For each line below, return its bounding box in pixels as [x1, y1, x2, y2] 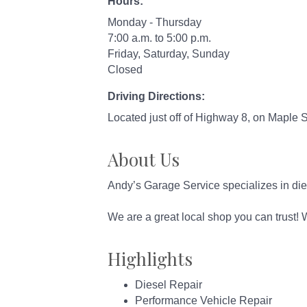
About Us [108, 147, 180, 172]
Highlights [108, 247, 193, 271]
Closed [108, 64, 143, 76]
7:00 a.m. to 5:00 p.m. [108, 32, 211, 45]
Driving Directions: [108, 90, 205, 103]
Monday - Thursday [108, 16, 201, 29]
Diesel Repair [135, 279, 202, 291]
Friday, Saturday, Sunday [108, 48, 230, 60]
